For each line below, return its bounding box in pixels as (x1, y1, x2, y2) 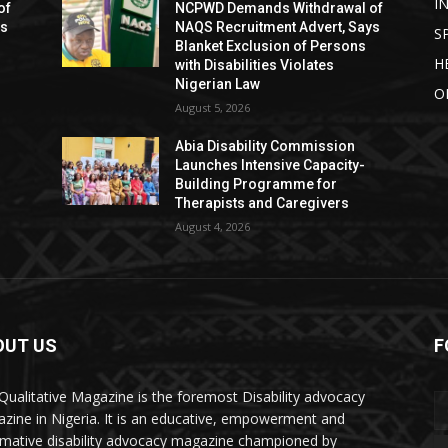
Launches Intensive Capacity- (175, 156, 366, 173)
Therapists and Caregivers (175, 194, 350, 211)
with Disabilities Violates (175, 56, 335, 73)
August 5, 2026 (175, 99, 251, 115)
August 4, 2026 (175, 218, 251, 234)
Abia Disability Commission (175, 137, 356, 154)
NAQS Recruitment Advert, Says (175, 18, 381, 35)
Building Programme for (175, 175, 338, 192)
